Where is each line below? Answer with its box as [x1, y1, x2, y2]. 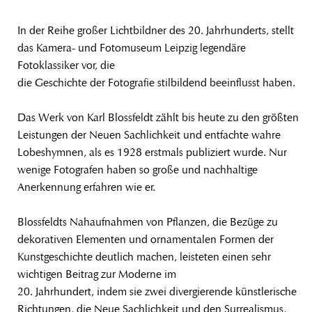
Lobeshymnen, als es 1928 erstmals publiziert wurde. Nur [17, 145, 287, 159]
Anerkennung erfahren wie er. [17, 180, 155, 194]
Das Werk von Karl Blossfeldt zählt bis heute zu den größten [17, 110, 299, 124]
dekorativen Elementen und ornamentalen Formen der [17, 232, 274, 246]
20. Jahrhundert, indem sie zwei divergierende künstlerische [17, 284, 297, 298]
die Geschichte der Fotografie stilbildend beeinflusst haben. [17, 75, 295, 89]
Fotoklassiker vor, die [17, 58, 115, 72]
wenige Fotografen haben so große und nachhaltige [17, 162, 258, 176]
